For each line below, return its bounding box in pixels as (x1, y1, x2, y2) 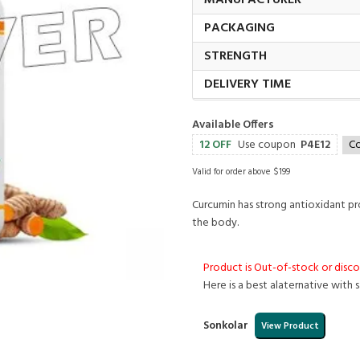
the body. (192, 214, 239, 232)
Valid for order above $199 (192, 165, 290, 179)
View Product (261, 318, 319, 333)
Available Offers (192, 116, 274, 134)
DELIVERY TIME (204, 74, 291, 95)
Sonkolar (203, 316, 251, 335)
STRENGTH (204, 46, 267, 67)
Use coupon (238, 136, 301, 154)
